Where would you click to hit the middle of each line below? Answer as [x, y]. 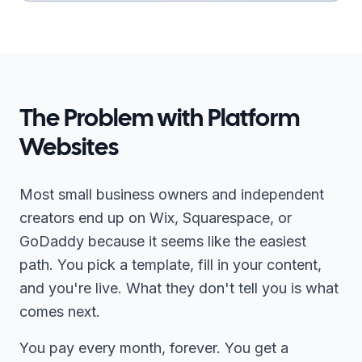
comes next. [60, 311]
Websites [69, 149]
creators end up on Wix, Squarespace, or [156, 218]
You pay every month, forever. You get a [154, 348]
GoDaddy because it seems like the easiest [163, 241]
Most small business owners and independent [172, 194]
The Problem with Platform [160, 120]
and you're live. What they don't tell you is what [179, 288]
